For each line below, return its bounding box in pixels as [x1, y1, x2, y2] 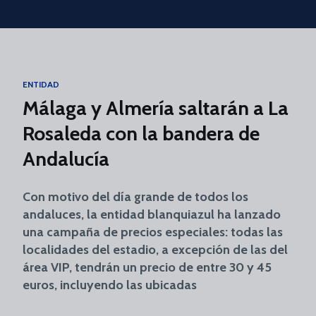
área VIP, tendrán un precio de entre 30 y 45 [23, 260, 272, 275]
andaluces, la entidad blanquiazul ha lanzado [23, 207, 281, 222]
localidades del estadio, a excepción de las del [23, 242, 288, 257]
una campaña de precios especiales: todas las [23, 224, 283, 240]
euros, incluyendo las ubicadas [23, 277, 197, 293]
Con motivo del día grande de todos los [23, 189, 248, 205]
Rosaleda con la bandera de [23, 121, 260, 145]
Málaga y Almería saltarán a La [23, 96, 288, 120]
